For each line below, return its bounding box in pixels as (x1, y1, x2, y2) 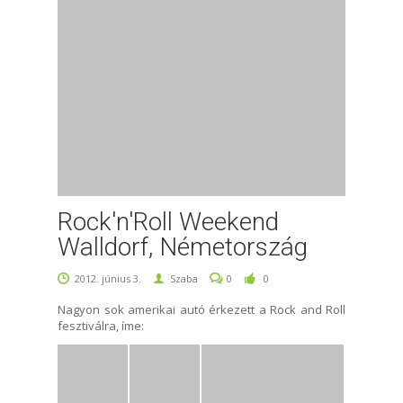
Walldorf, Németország (58, 231, 308, 262)
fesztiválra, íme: (58, 317, 144, 334)
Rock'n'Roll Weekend (58, 206, 279, 237)
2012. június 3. (75, 271, 141, 285)
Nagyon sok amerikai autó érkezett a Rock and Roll (58, 300, 345, 318)
